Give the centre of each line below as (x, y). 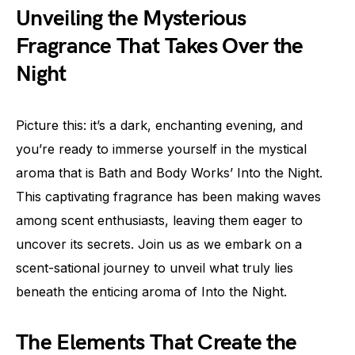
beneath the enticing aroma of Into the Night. (151, 292)
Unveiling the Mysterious (131, 19)
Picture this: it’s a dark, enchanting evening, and (159, 125)
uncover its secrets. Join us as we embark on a (159, 244)
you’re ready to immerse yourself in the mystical (161, 149)
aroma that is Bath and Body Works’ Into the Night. (169, 173)
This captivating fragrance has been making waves (168, 197)
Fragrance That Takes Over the (160, 46)
